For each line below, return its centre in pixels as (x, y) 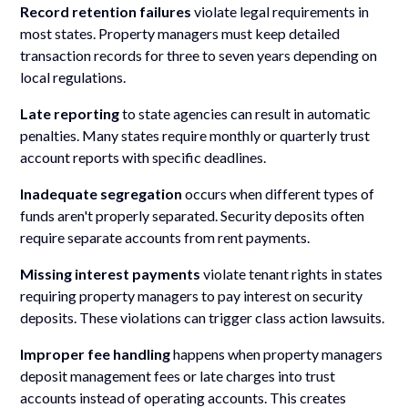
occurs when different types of (279, 193)
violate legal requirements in (280, 11)
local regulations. (73, 76)
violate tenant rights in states (292, 273)
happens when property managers (277, 353)
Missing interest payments (111, 273)
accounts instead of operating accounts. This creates (184, 397)
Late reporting (70, 113)
